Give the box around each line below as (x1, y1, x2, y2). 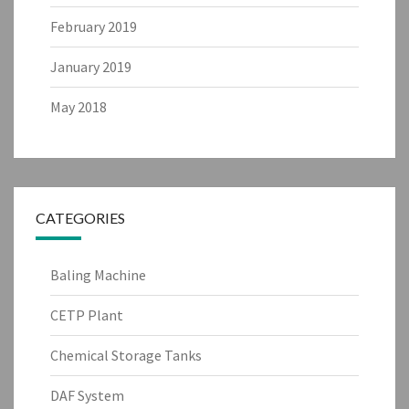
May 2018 (50, 97, 107, 116)
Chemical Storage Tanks (50, 345, 202, 364)
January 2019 (50, 57, 131, 76)
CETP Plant (50, 305, 123, 324)
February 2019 (50, 16, 137, 36)
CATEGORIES (36, 208, 125, 226)
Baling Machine (50, 265, 146, 284)
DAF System (50, 385, 124, 404)
